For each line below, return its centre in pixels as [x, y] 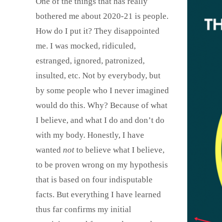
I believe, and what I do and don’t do [100, 120]
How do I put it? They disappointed [98, 31]
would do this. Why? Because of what [102, 105]
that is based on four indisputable [94, 180]
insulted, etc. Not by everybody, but [98, 76]
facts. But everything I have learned [98, 194]
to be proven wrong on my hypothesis [102, 165]
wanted [49, 150]
